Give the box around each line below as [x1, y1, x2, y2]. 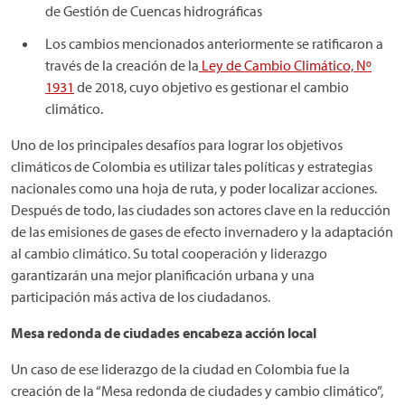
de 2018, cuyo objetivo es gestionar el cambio [74, 78, 349, 96]
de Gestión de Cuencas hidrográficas [45, 2, 262, 20]
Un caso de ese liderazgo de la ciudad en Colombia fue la [11, 360, 350, 378]
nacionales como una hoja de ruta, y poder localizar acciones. [11, 179, 377, 197]
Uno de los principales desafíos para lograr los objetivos [11, 136, 343, 154]
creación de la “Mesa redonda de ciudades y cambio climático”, [11, 381, 383, 400]
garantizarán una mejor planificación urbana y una [11, 266, 315, 284]
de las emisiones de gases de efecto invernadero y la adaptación [11, 222, 393, 240]
